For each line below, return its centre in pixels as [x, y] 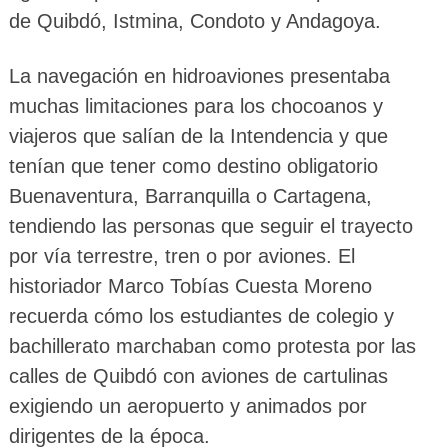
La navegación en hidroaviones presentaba [199, 76]
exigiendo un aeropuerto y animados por [187, 406]
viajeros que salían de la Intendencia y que [198, 136]
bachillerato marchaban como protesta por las [212, 346]
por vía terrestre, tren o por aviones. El [181, 256]
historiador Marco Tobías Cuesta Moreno [190, 286]
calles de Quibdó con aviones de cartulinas [198, 376]
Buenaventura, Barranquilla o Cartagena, [190, 196]
